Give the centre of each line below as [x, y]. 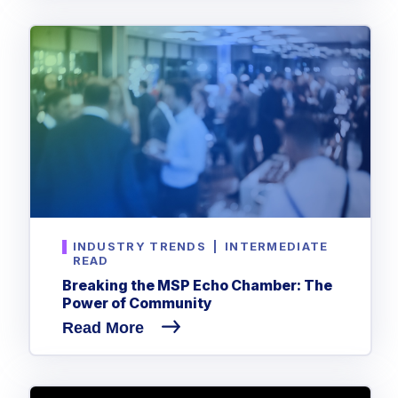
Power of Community [137, 302]
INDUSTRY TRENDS [139, 246]
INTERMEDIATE [275, 246]
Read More [105, 327]
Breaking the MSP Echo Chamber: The [197, 285]
